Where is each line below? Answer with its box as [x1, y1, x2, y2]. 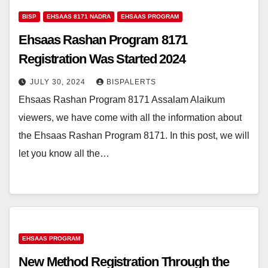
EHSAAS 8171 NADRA [47, 13, 111, 20]
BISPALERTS [106, 78, 156, 87]
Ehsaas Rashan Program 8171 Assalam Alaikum [19, 95, 225, 105]
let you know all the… [19, 148, 109, 159]
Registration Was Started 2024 [19, 51, 186, 67]
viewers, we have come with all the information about [19, 112, 242, 123]
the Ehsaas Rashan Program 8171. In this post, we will [19, 130, 249, 141]
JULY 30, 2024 [30, 78, 88, 87]
